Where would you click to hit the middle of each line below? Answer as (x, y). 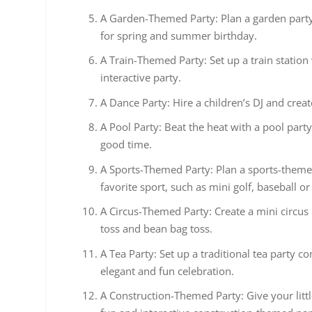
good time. (126, 145)
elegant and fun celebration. (167, 271)
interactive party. (141, 78)
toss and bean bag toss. (157, 229)
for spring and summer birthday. (179, 35)
